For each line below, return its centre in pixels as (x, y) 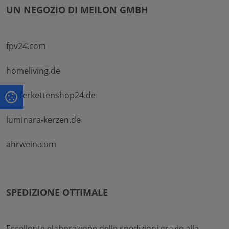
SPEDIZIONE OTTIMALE (57, 192)
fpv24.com (26, 46)
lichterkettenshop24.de (51, 95)
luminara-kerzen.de (43, 119)
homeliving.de (33, 70)
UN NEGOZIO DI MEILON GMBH (77, 9)
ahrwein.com (31, 144)
